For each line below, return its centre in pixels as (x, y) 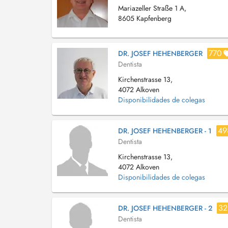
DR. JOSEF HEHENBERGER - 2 (165, 208)
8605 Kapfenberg (145, 18)
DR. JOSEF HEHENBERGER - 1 (165, 131)
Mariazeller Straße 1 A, (152, 8)
